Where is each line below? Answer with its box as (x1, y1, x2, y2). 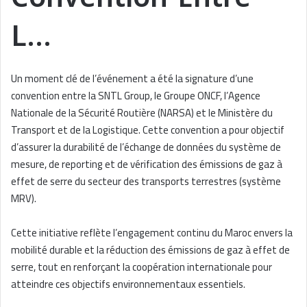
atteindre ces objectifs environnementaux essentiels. (11, 274, 245, 295)
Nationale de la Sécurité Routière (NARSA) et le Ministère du (11, 103, 273, 123)
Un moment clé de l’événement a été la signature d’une (11, 69, 254, 89)
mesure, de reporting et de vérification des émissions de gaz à (11, 154, 282, 175)
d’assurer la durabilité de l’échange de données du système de (11, 137, 281, 158)
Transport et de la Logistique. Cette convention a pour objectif (11, 120, 284, 140)
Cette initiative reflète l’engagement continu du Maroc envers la (11, 223, 293, 243)
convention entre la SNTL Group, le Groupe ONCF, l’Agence (11, 86, 260, 106)
